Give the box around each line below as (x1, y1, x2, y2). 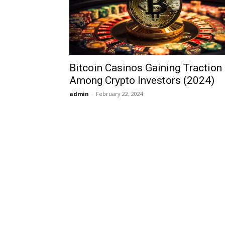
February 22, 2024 (96, 90, 143, 97)
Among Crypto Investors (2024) (69, 74, 214, 86)
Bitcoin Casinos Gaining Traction (69, 62, 222, 74)
